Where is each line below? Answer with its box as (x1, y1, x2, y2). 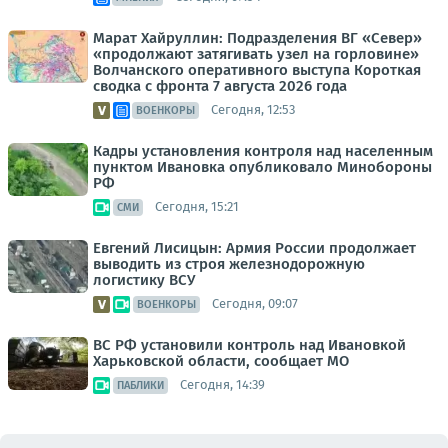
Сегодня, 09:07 (212, 296, 298, 312)
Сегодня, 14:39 (180, 377, 265, 393)
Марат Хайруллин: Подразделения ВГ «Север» (93, 28, 422, 47)
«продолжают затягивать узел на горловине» (93, 44, 419, 63)
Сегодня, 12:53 (211, 102, 295, 118)
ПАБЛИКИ (117, 378, 164, 392)
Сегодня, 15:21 (155, 199, 239, 215)
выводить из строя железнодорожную (93, 254, 365, 273)
